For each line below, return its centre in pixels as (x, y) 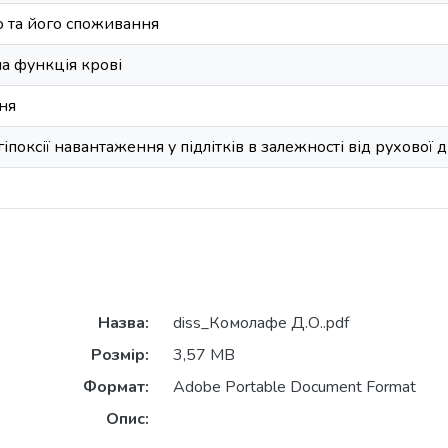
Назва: (123, 323)
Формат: (115, 387)
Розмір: (119, 355)
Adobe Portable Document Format (294, 387)
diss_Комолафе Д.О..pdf (260, 323)
